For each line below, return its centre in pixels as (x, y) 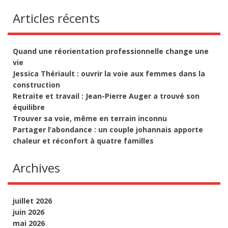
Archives (36, 167)
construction (36, 84)
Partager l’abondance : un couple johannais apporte (108, 129)
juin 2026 (28, 212)
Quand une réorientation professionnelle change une (111, 51)
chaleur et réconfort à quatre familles (83, 140)
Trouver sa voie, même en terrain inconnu (90, 118)
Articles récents (56, 18)
